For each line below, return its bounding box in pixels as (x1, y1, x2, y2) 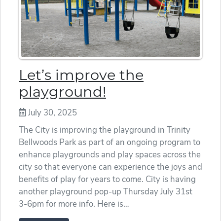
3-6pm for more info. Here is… (19, 198, 129, 210)
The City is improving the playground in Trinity (19, 124, 190, 136)
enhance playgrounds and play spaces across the (19, 149, 201, 161)
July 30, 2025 (26, 107, 77, 119)
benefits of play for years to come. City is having (19, 174, 196, 185)
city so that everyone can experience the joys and (19, 161, 202, 173)
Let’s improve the (19, 66, 144, 84)
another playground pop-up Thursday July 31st (19, 186, 192, 198)
